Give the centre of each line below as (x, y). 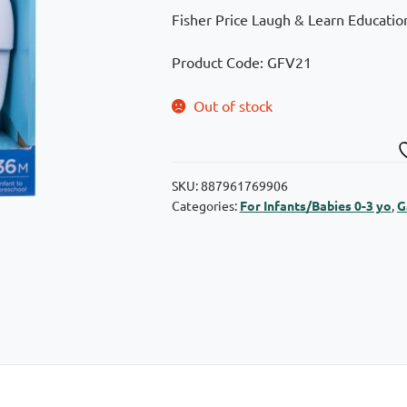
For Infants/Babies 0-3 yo (315, 205)
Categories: (205, 205)
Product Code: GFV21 (241, 62)
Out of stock (233, 106)
